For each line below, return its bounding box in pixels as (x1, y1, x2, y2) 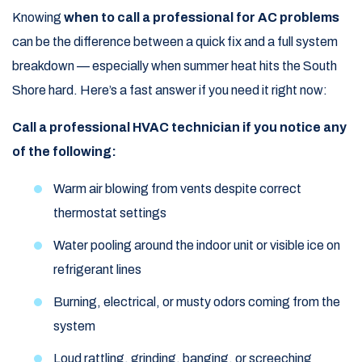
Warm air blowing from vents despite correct (53, 181, 301, 196)
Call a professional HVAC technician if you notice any (12, 120, 347, 134)
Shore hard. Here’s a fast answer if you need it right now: (12, 82, 327, 97)
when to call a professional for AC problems (64, 10, 339, 24)
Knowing (12, 10, 64, 24)
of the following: (12, 144, 116, 158)
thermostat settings (53, 205, 166, 220)
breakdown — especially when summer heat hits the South (12, 58, 337, 73)
